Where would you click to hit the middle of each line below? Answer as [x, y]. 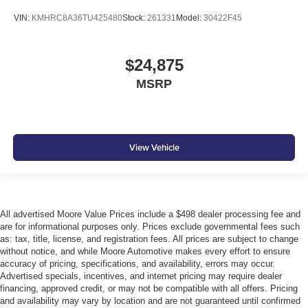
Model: [190, 18]
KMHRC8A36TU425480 [77, 18]
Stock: [135, 18]
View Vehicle [154, 147]
